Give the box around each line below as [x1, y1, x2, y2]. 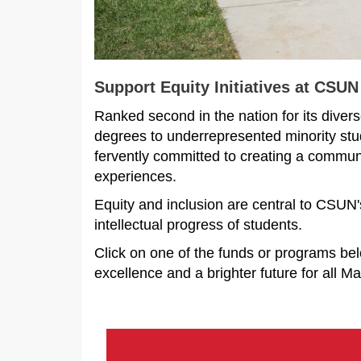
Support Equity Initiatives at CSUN [94, 78, 359, 97]
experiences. [94, 168, 180, 185]
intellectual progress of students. [94, 217, 302, 234]
